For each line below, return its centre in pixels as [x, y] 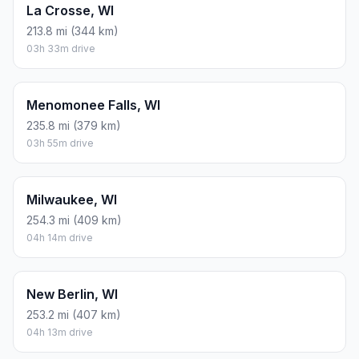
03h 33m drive [61, 49]
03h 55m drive [60, 143]
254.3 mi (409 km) [74, 220]
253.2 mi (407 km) [74, 315]
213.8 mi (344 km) [73, 31]
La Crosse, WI [70, 11]
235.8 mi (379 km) [74, 126]
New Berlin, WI [72, 294]
